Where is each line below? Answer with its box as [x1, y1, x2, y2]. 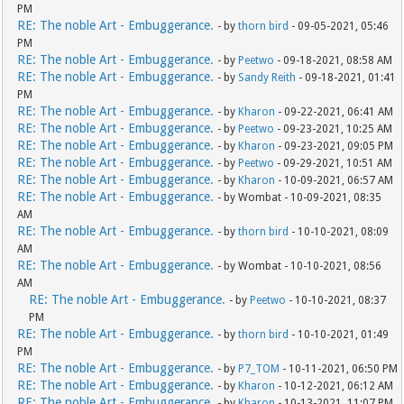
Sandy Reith [238, 71, 297, 85]
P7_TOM [238, 363, 280, 376]
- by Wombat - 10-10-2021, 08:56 [217, 260, 382, 273]
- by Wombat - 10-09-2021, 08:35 [217, 191, 382, 205]
